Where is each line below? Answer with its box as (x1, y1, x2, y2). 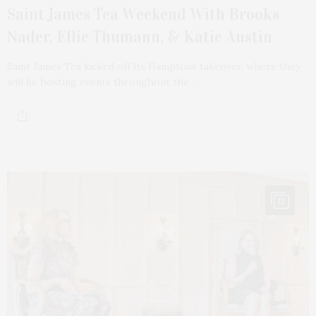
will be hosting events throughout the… (7, 75, 197, 88)
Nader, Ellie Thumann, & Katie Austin (7, 26, 272, 47)
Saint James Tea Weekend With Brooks (7, 4, 279, 24)
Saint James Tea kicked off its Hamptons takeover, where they (7, 59, 300, 73)
